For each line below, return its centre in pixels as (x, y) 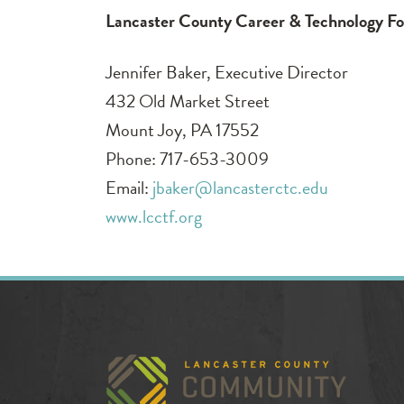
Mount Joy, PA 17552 (182, 129)
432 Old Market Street (188, 101)
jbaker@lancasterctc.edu (240, 187)
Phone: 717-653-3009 (187, 158)
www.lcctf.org (154, 216)
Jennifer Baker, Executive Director (227, 72)
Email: (129, 187)
